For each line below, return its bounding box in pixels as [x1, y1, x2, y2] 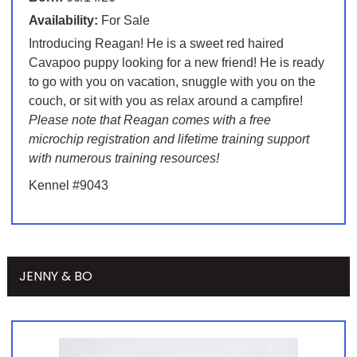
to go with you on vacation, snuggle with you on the [28, 75, 316, 89]
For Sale [97, 14, 150, 28]
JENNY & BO [18, 267, 92, 286]
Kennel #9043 [28, 178, 108, 193]
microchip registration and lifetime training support [28, 132, 309, 147]
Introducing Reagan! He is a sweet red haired [28, 37, 284, 51]
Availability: [28, 14, 98, 28]
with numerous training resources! [28, 151, 219, 166]
